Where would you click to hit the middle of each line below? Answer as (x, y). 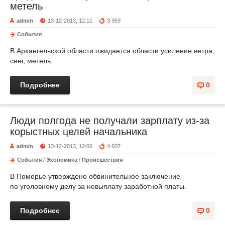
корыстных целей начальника (79, 132)
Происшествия (102, 160)
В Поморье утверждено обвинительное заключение (95, 176)
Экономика (62, 160)
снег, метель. (31, 61)
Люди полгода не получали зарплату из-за (110, 121)
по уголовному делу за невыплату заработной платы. (98, 186)
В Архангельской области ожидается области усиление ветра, (112, 51)
